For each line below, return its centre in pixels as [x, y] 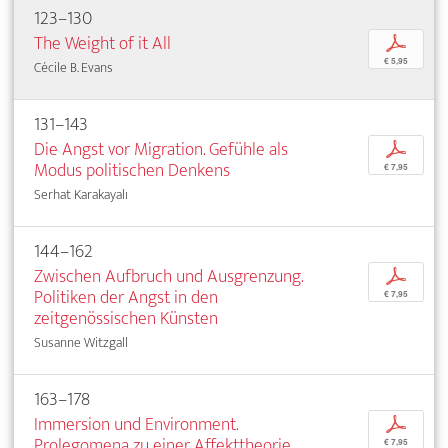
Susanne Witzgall [81, 343]
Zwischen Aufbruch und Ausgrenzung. [168, 277]
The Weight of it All [102, 44]
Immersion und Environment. [136, 425]
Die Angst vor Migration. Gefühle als [161, 150]
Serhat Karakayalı [81, 195]
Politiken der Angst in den [126, 298]
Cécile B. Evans [73, 68]
